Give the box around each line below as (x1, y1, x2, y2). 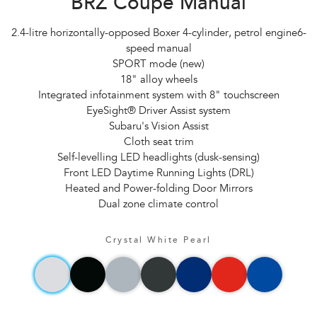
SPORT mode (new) (113, 59, 204, 71)
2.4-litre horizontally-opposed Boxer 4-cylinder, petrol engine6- (11, 28, 306, 40)
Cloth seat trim (123, 137, 194, 149)
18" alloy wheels (120, 75, 197, 86)
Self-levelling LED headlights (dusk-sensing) (57, 153, 260, 164)
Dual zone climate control (98, 200, 219, 211)
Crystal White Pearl (105, 236, 212, 246)
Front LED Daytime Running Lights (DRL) (63, 168, 254, 180)
